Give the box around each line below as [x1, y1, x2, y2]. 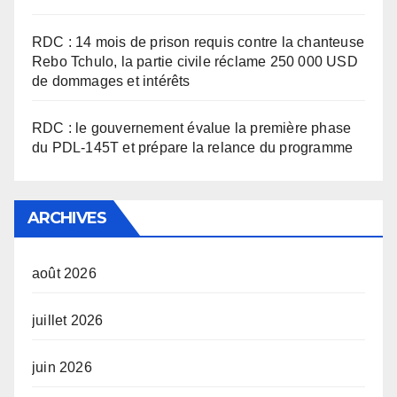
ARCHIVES [27, 208, 106, 229]
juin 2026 [32, 360, 92, 376]
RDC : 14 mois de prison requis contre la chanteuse [32, 35, 365, 51]
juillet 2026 [32, 313, 104, 329]
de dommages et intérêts [32, 74, 191, 90]
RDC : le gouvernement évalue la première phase [32, 121, 352, 136]
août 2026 [32, 266, 97, 282]
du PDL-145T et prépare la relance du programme [32, 140, 354, 156]
